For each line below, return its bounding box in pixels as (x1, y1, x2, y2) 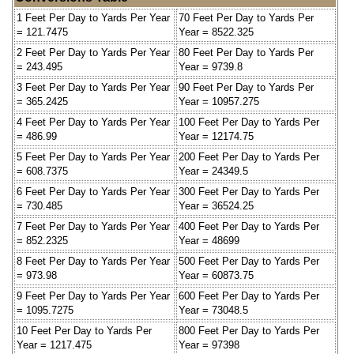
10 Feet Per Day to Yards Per (17, 324, 152, 337)
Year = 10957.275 (179, 95, 259, 107)
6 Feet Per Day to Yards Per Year (17, 185, 170, 198)
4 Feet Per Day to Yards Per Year (17, 115, 170, 128)
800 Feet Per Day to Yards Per (179, 324, 319, 337)
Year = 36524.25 (179, 199, 254, 212)
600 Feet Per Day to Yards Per (179, 289, 319, 302)
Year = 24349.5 (179, 164, 248, 177)
